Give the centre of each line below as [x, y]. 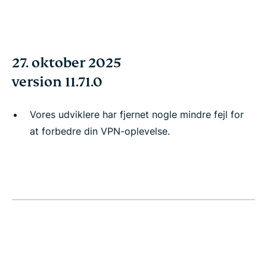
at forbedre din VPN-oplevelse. [100, 131]
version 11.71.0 [57, 82]
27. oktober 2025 [66, 63]
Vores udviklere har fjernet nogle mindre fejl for [137, 114]
